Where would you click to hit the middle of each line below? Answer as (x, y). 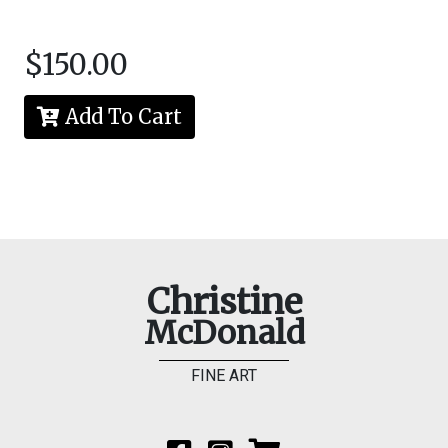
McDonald (224, 333)
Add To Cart (121, 116)
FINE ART (224, 375)
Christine (224, 301)
